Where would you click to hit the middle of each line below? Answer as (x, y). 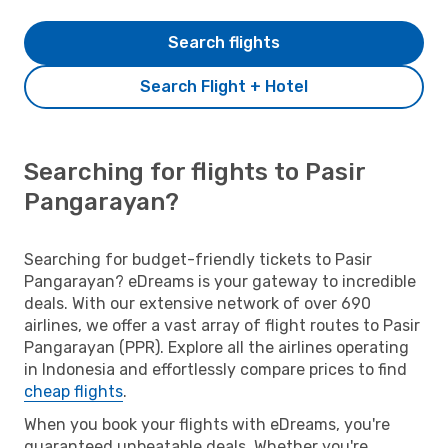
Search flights (224, 42)
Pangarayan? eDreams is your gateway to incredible (220, 281)
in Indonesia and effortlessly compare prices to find (215, 369)
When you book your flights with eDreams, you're (207, 424)
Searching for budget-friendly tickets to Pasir (198, 259)
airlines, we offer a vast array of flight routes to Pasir (222, 325)
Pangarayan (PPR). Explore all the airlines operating (216, 347)
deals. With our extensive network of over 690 (197, 303)
